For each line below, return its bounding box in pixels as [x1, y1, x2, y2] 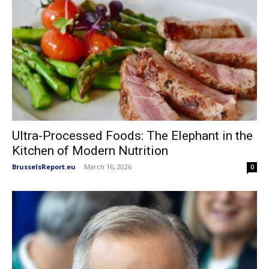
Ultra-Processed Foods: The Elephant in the [12, 128, 253, 143]
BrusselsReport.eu [12, 162, 76, 171]
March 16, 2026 [84, 162, 131, 171]
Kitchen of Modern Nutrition [12, 143, 168, 158]
